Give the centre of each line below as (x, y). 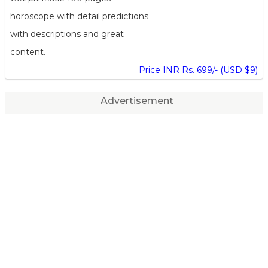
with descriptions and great (67, 34)
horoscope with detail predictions (79, 16)
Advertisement (137, 100)
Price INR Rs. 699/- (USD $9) (198, 70)
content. (28, 52)
